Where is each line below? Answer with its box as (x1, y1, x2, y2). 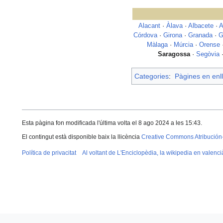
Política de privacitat (22, 149, 76, 157)
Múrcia (174, 41, 193, 49)
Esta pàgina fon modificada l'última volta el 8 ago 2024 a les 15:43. (22, 119, 202, 127)
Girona (163, 32, 182, 39)
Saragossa (157, 51, 190, 58)
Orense (199, 41, 220, 49)
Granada (188, 32, 213, 39)
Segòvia (196, 51, 220, 58)
